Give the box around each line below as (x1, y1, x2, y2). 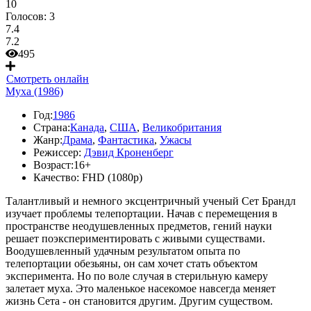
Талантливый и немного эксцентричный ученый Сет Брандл (6, 195, 296, 207)
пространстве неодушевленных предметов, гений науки (6, 220, 272, 232)
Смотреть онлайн (6, 73, 89, 85)
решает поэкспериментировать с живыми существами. (6, 233, 265, 244)
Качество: (33, 171, 79, 183)
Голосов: (6, 10, 49, 22)
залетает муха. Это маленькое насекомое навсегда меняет (6, 283, 276, 294)
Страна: (33, 121, 70, 133)
